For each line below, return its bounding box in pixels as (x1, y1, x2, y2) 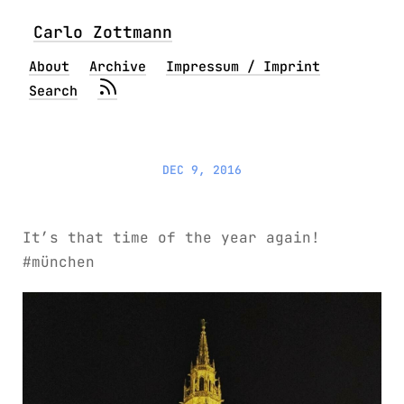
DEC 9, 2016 (162, 162, 242, 178)
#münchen (23, 252, 95, 271)
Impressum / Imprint (166, 58, 320, 76)
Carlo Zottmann (33, 22, 172, 42)
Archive (89, 58, 146, 76)
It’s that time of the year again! (23, 228, 320, 247)
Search (29, 82, 78, 100)
